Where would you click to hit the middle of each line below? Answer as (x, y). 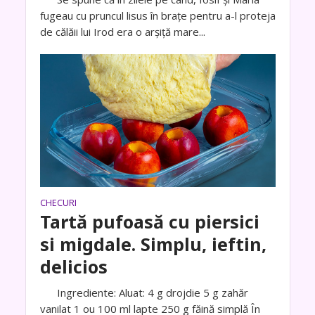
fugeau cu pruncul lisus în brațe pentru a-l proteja (157, 16)
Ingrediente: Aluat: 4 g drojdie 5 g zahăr (144, 292)
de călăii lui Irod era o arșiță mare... (122, 32)
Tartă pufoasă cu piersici (149, 221)
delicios (73, 266)
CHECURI (58, 202)
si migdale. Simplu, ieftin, (153, 244)
